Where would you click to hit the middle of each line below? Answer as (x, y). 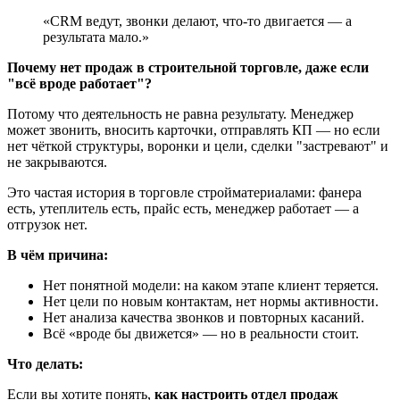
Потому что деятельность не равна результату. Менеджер (180, 114)
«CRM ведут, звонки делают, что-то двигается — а (197, 21)
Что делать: (45, 364)
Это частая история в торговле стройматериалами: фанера (184, 193)
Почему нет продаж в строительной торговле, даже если (188, 68)
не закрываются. (57, 162)
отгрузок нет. (47, 225)
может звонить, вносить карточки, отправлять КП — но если (194, 130)
